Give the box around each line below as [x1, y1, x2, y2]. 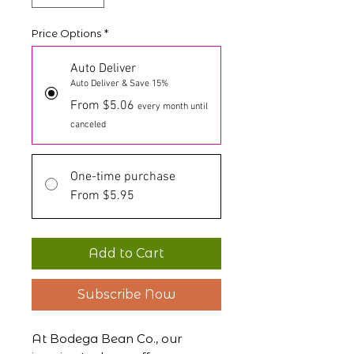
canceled [70, 119, 106, 130]
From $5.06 [70, 97, 134, 114]
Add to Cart [88, 245, 164, 261]
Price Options [32, 26, 101, 40]
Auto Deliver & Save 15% [70, 77, 168, 89]
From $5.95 [70, 187, 134, 204]
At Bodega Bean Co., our [32, 330, 182, 346]
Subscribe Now [77, 286, 175, 302]
